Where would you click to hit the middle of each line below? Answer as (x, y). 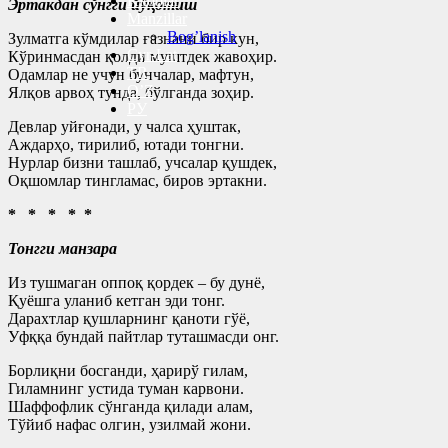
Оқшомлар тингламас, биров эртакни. (137, 180)
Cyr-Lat (152, 54)
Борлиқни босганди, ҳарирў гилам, (128, 370)
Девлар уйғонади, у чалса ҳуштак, (124, 126)
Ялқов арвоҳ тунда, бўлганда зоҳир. (131, 92)
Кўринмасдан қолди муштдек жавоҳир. (142, 56)
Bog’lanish (201, 36)
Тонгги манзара (62, 248)
